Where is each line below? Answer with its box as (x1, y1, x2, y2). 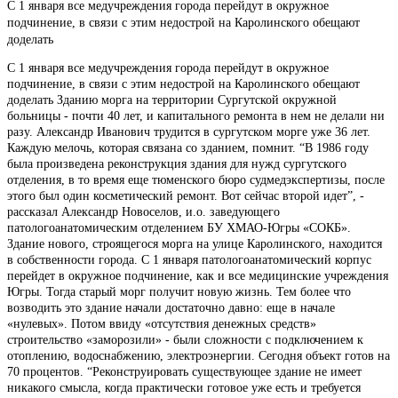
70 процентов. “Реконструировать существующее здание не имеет (7, 364, 362, 378)
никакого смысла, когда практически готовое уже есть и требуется (7, 380, 361, 394)
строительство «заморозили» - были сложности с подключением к (7, 332, 363, 346)
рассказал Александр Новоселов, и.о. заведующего (7, 204, 280, 219)
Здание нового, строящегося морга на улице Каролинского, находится (7, 236, 382, 251)
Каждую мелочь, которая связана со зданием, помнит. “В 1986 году (7, 140, 369, 155)
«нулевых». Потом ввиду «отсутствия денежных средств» (7, 316, 316, 330)
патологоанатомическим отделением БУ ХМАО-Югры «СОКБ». (7, 220, 351, 235)
